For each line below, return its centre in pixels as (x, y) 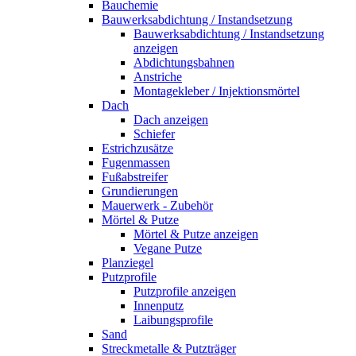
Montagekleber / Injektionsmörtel (217, 91)
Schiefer (154, 133)
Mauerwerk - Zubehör (157, 205)
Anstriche (158, 76)
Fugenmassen (136, 162)
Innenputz (159, 305)
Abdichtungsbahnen (184, 62)
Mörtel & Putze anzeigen (196, 234)
